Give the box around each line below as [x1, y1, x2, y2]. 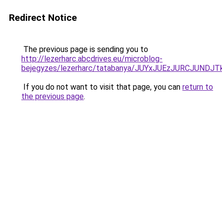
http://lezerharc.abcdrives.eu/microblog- [21, 54, 163, 63]
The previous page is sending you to [21, 45, 148, 54]
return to [182, 82, 213, 92]
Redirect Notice [9, 12, 77, 23]
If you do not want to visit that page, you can [21, 82, 182, 92]
